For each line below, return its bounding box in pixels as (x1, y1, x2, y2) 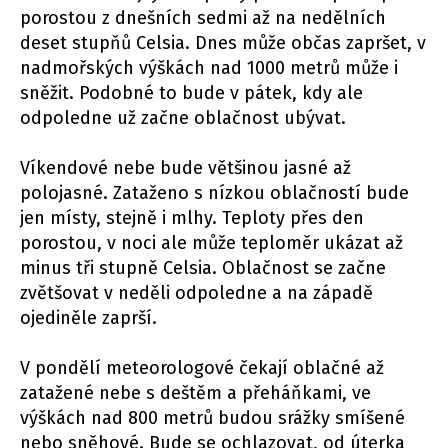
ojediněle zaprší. (20, 307, 157, 330)
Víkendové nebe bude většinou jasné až (20, 157, 351, 180)
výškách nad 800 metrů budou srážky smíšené (20, 407, 405, 430)
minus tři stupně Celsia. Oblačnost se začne (20, 257, 386, 280)
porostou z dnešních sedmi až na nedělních (20, 7, 386, 30)
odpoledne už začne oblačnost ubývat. (20, 107, 346, 130)
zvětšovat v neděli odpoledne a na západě (20, 282, 373, 305)
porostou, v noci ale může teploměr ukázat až (20, 232, 403, 255)
